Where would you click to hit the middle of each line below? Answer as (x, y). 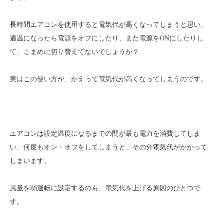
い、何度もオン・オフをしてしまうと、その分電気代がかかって (109, 146)
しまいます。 (30, 160)
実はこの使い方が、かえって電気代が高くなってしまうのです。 (109, 78)
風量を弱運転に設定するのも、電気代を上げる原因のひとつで (105, 187)
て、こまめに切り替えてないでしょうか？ (74, 51)
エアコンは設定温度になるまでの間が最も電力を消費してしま (105, 133)
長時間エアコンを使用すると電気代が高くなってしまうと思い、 (109, 24)
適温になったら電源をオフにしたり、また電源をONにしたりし (107, 37)
